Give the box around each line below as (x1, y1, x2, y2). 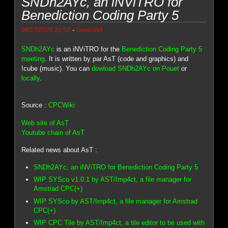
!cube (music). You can (21, 64, 92, 72)
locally (21, 74, 40, 82)
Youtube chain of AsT (21, 128, 85, 136)
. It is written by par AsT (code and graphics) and (45, 54, 189, 63)
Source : (21, 101, 49, 109)
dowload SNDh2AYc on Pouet (92, 64, 180, 72)
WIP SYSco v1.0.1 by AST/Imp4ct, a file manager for (34, 176, 192, 184)
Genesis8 (76, 26, 103, 33)
